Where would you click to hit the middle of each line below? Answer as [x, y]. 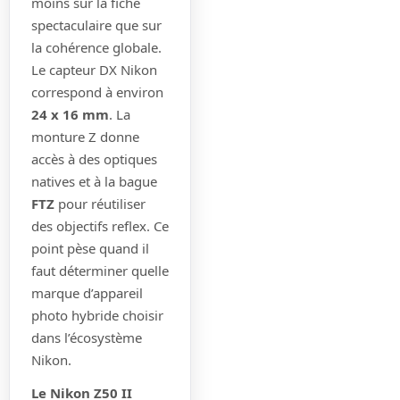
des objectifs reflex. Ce [100, 225]
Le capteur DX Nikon [94, 69]
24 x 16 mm [70, 114]
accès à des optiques [94, 158]
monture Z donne [85, 136]
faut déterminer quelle [100, 270]
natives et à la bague [94, 181]
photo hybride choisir [97, 315]
